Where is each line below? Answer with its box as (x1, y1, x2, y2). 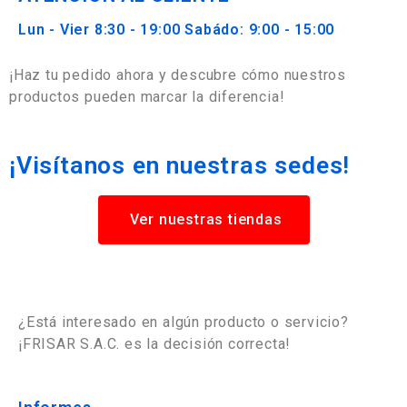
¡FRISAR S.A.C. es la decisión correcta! (18, 335, 292, 352)
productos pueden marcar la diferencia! (9, 88, 285, 105)
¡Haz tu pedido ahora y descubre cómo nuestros (9, 66, 346, 84)
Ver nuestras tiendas (129, 211, 283, 228)
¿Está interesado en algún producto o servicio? (18, 313, 349, 331)
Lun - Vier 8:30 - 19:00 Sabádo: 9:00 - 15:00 (18, 21, 335, 38)
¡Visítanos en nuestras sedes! (9, 151, 351, 180)
